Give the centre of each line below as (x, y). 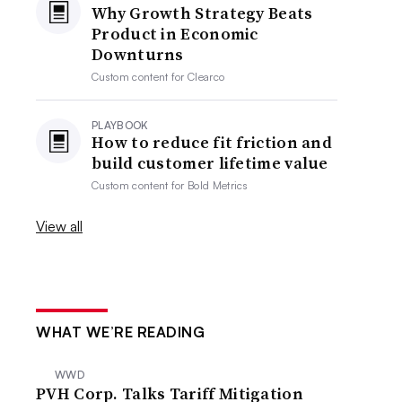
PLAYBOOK (120, 125)
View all (60, 226)
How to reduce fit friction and (212, 142)
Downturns (138, 54)
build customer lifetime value (210, 163)
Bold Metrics (218, 185)
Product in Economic (175, 34)
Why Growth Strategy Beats (202, 13)
